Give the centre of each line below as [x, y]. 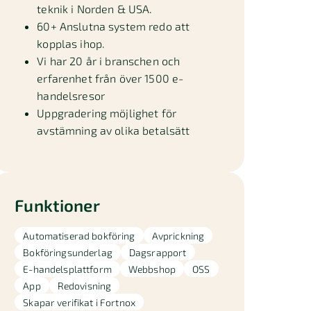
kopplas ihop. [71, 43]
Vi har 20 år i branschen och [109, 61]
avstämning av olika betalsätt [114, 130]
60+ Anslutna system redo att [114, 26]
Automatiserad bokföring [79, 235]
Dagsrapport [158, 252]
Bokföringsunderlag [68, 252]
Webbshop [152, 269]
